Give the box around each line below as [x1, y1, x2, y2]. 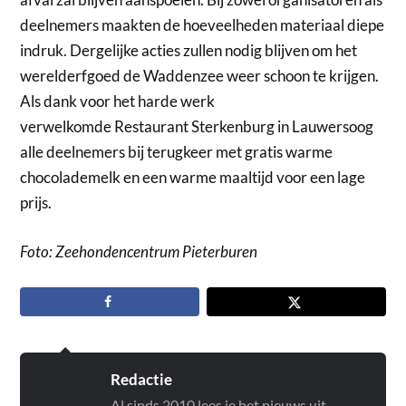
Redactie [111, 370, 173, 390]
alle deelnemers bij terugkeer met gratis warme [20, 142, 333, 162]
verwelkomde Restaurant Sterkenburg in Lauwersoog [20, 117, 374, 137]
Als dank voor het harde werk [20, 92, 216, 111]
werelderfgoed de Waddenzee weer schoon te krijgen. [20, 66, 380, 86]
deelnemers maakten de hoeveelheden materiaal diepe [20, 15, 385, 35]
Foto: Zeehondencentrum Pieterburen [20, 241, 258, 261]
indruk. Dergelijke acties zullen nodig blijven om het [20, 41, 358, 61]
